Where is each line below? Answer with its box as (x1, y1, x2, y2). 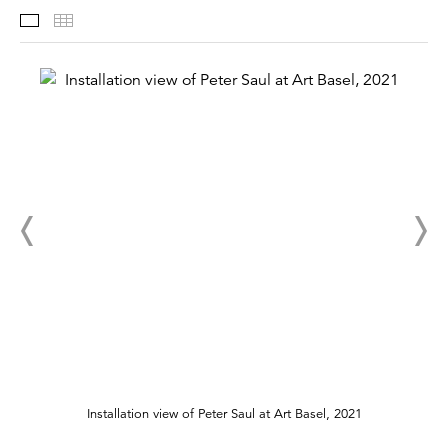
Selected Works (39, 12, 150, 33)
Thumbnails (73, 12, 156, 33)
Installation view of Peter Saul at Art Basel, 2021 (86, 406, 362, 423)
